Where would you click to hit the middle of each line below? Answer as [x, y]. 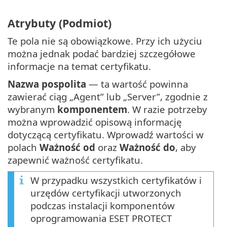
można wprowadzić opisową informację [95, 122]
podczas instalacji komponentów [103, 205]
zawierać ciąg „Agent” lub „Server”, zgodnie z [108, 96]
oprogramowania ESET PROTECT [101, 218]
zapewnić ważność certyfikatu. [75, 160]
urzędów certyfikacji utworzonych [106, 193]
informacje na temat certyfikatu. [79, 66]
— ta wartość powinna [137, 84]
